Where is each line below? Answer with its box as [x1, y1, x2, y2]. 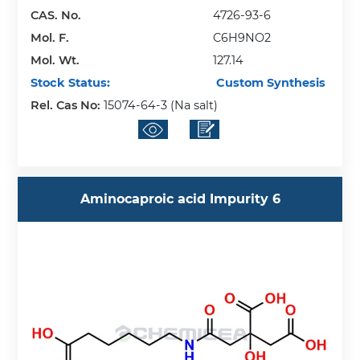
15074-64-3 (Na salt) [104, 98, 219, 113]
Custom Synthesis [213, 76, 326, 91]
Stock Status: [31, 76, 111, 91]
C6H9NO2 [213, 31, 272, 46]
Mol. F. [31, 31, 70, 46]
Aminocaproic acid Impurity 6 [80, 191, 280, 207]
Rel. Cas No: [31, 98, 104, 113]
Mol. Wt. [31, 53, 80, 68]
